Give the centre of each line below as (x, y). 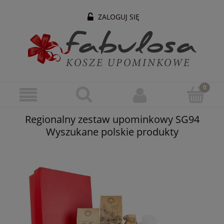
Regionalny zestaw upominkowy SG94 (112, 119)
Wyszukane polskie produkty (112, 131)
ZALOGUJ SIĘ (118, 16)
